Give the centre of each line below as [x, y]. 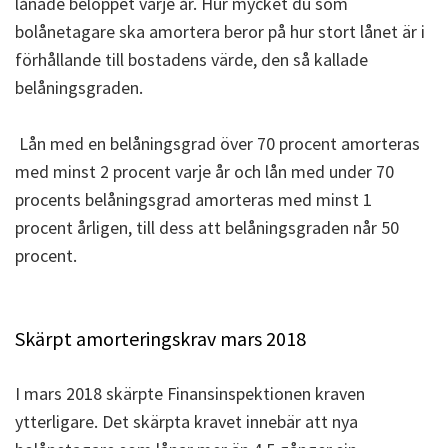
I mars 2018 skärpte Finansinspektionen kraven [190, 394]
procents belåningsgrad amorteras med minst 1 [193, 200]
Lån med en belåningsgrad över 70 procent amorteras [217, 144]
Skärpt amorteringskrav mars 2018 [162, 339]
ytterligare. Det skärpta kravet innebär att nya [186, 422]
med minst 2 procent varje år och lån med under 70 [204, 172]
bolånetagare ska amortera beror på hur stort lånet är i [220, 31]
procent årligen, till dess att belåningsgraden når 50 [207, 228]
